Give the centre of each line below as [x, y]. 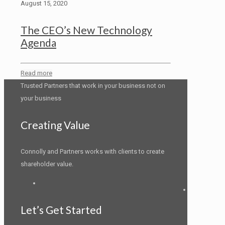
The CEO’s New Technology [86, 30]
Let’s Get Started [61, 209]
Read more [36, 73]
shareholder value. [47, 164]
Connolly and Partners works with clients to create [92, 151]
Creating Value [55, 125]
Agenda [38, 42]
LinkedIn [52, 182]
